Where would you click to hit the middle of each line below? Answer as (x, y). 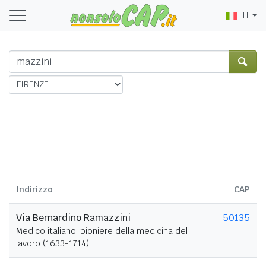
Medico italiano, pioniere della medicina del (102, 231)
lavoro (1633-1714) (53, 243)
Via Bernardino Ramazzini (73, 217)
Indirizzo (34, 189)
